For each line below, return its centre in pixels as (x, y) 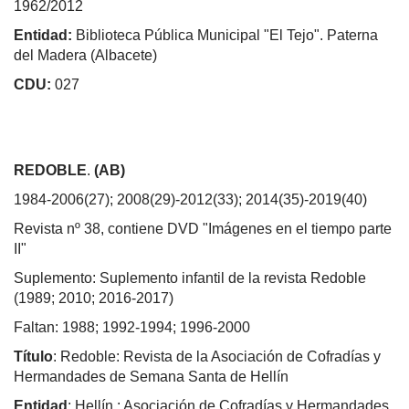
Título (33, 356)
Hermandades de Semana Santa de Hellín (151, 376)
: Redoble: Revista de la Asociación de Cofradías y (217, 356)
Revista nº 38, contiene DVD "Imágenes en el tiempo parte (203, 228)
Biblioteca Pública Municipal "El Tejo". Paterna (225, 35)
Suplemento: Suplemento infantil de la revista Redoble (190, 278)
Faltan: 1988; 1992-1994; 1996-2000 (132, 327)
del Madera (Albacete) (85, 55)
